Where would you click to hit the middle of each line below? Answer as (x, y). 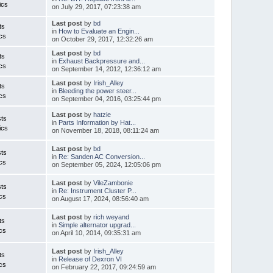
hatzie (102, 114)
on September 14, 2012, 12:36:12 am (106, 69)
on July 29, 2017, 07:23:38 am (96, 6)
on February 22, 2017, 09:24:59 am (104, 267)
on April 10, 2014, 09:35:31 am (96, 232)
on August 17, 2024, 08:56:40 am (100, 198)
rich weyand (111, 217)
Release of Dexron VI (90, 259)
